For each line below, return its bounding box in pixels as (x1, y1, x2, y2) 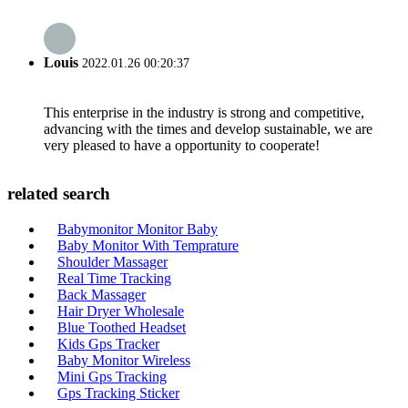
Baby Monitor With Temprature (57, 238, 239, 253)
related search (7, 184, 110, 204)
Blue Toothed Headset (57, 320, 186, 335)
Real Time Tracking (57, 270, 171, 286)
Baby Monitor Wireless (57, 352, 190, 368)
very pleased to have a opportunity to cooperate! (44, 137, 320, 153)
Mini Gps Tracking (57, 369, 167, 384)
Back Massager (57, 287, 146, 302)
